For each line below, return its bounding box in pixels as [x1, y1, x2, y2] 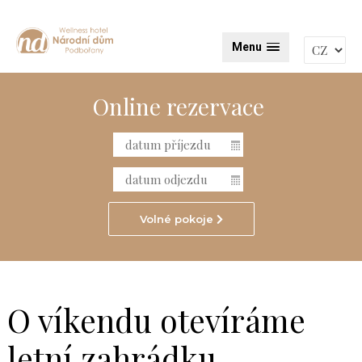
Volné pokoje [139, 213, 217, 225]
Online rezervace [92, 91, 264, 121]
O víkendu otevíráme [6, 299, 305, 341]
